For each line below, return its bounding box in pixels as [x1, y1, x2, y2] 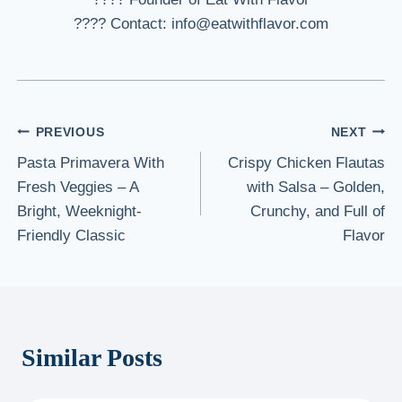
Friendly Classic [17, 227, 127, 245]
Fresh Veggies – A [17, 179, 139, 197]
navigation [16, 160, 131, 188]
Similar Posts [22, 344, 162, 372]
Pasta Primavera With [17, 154, 165, 172]
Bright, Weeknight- [17, 203, 143, 221]
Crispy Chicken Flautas [227, 154, 385, 172]
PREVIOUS [35, 125, 105, 139]
